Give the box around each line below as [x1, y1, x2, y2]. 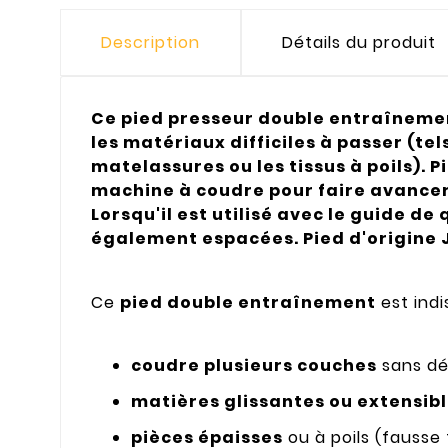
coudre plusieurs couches [131, 354, 377, 378]
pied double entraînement [120, 290, 376, 314]
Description [101, 31, 200, 55]
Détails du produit [282, 31, 436, 55]
